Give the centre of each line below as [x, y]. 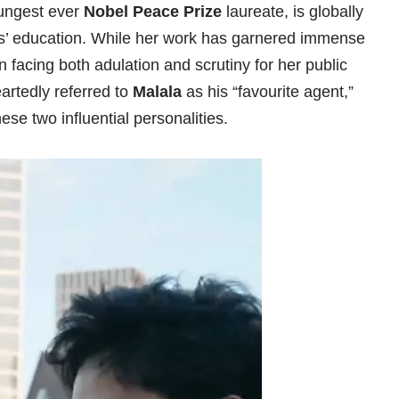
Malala [157, 92]
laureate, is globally [293, 12]
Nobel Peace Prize [153, 12]
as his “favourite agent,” [268, 92]
